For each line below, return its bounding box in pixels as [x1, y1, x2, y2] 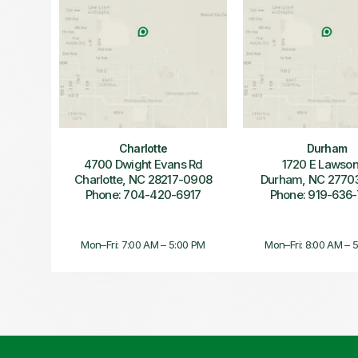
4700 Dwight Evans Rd [83, 157, 203, 172]
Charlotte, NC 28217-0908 [74, 172, 212, 187]
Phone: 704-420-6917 [85, 187, 201, 202]
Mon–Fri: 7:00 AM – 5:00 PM [81, 238, 205, 251]
